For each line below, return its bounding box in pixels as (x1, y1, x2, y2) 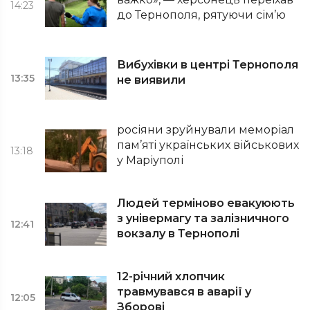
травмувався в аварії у (117, 285, 252, 298)
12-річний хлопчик (117, 270, 226, 283)
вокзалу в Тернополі (117, 227, 240, 240)
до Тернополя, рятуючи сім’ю (117, 8, 286, 21)
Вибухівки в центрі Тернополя (117, 58, 299, 71)
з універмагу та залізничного (117, 212, 290, 225)
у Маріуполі (117, 154, 184, 167)
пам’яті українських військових (117, 138, 300, 152)
